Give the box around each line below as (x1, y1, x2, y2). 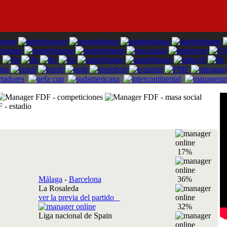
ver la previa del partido (38, 193, 120, 202)
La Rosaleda (38, 184, 79, 193)
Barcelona (68, 175, 101, 183)
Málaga (38, 175, 62, 183)
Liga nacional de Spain (38, 211, 116, 220)
